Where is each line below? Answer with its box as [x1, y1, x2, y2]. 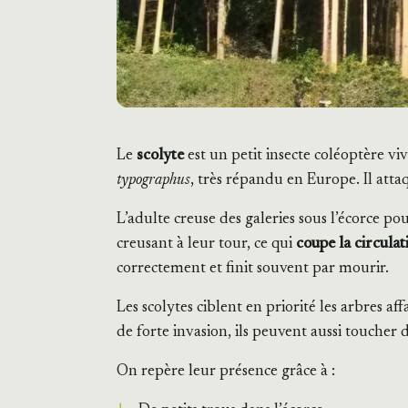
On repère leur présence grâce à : [117, 363, 335, 381]
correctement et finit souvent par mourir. [117, 260, 389, 278]
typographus [117, 172, 190, 189]
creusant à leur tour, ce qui [117, 236, 296, 253]
